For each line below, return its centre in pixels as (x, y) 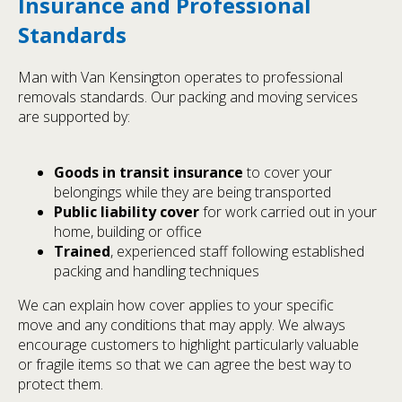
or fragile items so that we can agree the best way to (185, 365)
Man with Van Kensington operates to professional (180, 78)
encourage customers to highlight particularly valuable (188, 345)
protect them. (61, 385)
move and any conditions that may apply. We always (182, 325)
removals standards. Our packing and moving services (188, 97)
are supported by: (74, 117)
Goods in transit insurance (149, 173)
